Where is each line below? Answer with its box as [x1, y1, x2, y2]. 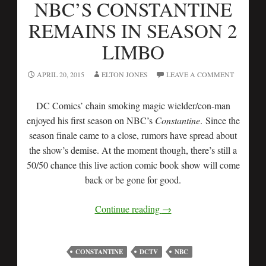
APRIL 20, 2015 [36, 69, 84, 79]
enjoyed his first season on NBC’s [26, 113, 155, 126]
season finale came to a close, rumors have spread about [29, 128, 237, 141]
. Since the [199, 113, 240, 126]
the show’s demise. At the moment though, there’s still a [29, 143, 237, 156]
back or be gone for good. [85, 173, 181, 186]
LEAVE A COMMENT [166, 69, 234, 79]
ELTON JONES [101, 69, 148, 79]
